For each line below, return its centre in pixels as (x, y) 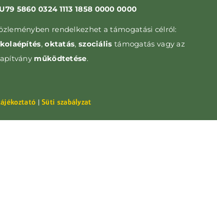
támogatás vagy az (150, 44)
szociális (96, 44)
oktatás (60, 44)
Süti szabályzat (67, 102)
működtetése (60, 58)
